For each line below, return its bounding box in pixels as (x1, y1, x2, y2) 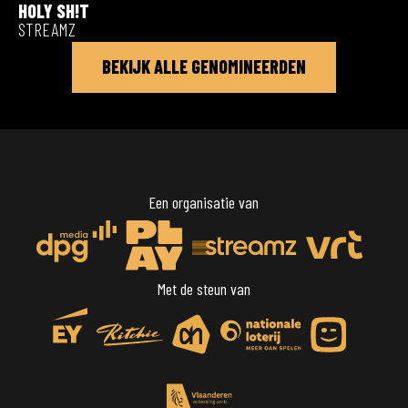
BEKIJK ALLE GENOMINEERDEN (102, 55, 306, 77)
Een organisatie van (148, 191, 260, 212)
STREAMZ (18, 17, 76, 40)
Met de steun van (158, 278, 250, 299)
